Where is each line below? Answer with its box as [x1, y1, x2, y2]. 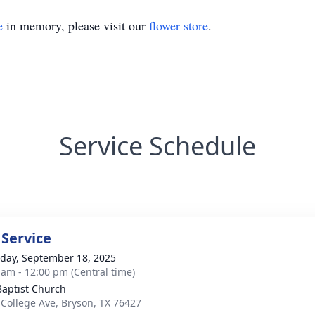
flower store [149, 17, 208, 34]
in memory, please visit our [3, 17, 149, 34]
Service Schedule [59, 129, 256, 163]
